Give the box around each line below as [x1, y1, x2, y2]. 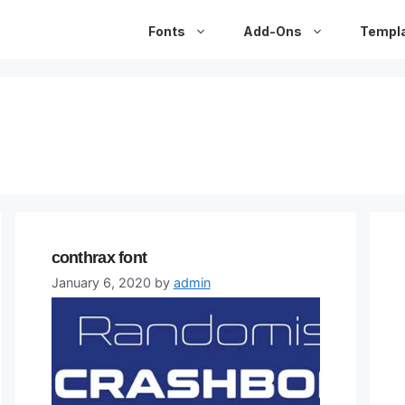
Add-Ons [243, 24, 302, 39]
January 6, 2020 [51, 275, 151, 291]
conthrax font [51, 249, 147, 267]
